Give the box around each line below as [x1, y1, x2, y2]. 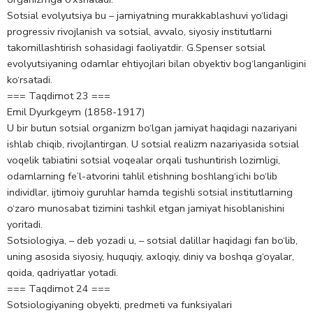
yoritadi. [7, 217, 43, 232]
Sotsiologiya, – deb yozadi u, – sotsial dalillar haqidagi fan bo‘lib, [7, 233, 298, 248]
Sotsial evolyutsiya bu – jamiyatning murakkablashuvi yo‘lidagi [7, 8, 288, 23]
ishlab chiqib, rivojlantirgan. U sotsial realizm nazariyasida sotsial [7, 137, 299, 152]
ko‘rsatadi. [7, 73, 52, 87]
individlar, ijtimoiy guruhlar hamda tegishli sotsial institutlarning [7, 185, 293, 200]
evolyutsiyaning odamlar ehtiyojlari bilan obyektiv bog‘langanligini [7, 57, 306, 71]
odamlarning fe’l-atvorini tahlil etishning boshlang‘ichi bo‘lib [7, 169, 277, 184]
